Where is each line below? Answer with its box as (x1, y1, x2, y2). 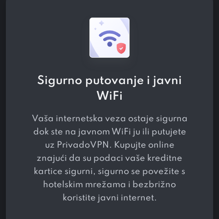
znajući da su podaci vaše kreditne (37, 153, 182, 163)
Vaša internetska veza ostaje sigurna (31, 114, 188, 123)
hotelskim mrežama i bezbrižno (43, 180, 176, 189)
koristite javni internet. (62, 193, 157, 202)
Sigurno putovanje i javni (37, 74, 182, 87)
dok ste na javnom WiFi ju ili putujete (33, 127, 186, 136)
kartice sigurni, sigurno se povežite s (34, 167, 185, 176)
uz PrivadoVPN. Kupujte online (44, 140, 175, 150)
